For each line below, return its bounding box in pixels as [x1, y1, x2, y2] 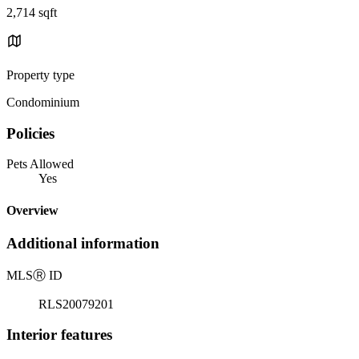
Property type [6, 67, 75, 82]
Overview [6, 203, 58, 217]
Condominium [6, 95, 79, 109]
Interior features [6, 326, 112, 344]
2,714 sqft [6, 5, 57, 19]
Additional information [6, 234, 159, 252]
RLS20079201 [38, 296, 114, 311]
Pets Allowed [6, 157, 74, 171]
